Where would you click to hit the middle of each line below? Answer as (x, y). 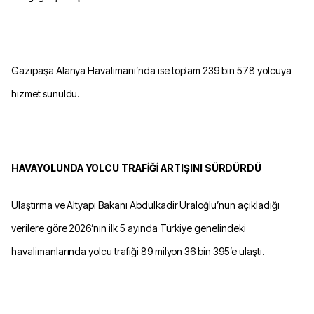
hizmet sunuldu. (46, 94)
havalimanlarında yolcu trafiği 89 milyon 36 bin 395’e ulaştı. (138, 252)
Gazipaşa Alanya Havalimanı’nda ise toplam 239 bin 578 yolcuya (151, 71)
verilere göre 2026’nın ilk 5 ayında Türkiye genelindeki (129, 228)
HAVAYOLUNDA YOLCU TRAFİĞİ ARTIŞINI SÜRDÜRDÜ (137, 168)
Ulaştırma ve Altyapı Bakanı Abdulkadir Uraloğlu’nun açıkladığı (145, 205)
